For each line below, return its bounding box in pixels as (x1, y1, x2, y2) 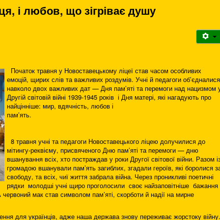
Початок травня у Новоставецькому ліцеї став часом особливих (7, 66, 201, 75)
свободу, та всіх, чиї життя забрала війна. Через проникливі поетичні (7, 172, 214, 181)
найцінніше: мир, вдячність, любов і (7, 101, 113, 110)
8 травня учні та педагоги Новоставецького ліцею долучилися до (7, 137, 205, 146)
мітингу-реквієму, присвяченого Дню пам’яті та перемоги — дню (7, 145, 198, 155)
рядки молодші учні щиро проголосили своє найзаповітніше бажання (7, 181, 218, 190)
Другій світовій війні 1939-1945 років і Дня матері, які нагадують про (7, 92, 211, 102)
